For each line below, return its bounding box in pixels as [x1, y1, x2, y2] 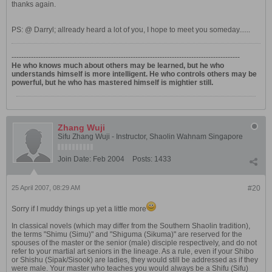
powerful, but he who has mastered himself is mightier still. [12, 78, 213, 87]
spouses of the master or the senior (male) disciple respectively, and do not [12, 239, 257, 247]
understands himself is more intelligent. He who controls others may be [12, 70, 257, 78]
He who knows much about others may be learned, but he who [12, 61, 224, 70]
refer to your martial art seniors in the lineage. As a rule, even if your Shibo [12, 247, 254, 256]
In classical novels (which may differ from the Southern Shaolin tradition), [12, 222, 250, 230]
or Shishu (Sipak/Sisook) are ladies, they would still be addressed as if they [12, 256, 258, 264]
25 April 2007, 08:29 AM [12, 184, 80, 191]
